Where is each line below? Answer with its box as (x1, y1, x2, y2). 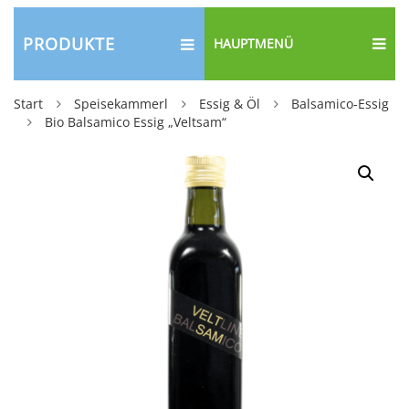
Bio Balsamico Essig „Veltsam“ (45, 113, 226, 131)
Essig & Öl (199, 95, 260, 112)
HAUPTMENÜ (214, 35, 293, 52)
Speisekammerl (74, 95, 168, 112)
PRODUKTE (23, 33, 115, 55)
